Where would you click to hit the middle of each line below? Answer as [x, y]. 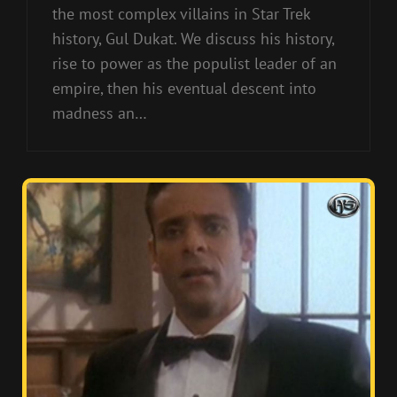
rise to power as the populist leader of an [195, 64]
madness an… [100, 113]
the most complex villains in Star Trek [181, 14]
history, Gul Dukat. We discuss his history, [193, 39]
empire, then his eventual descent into [184, 89]
